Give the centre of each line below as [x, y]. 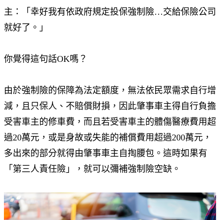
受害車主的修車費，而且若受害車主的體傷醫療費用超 [110, 122]
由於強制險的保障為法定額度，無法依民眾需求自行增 [110, 90]
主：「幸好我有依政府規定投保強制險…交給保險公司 [110, 12]
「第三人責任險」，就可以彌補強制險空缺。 [92, 169]
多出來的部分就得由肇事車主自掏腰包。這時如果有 [106, 153]
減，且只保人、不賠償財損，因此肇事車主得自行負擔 [110, 106]
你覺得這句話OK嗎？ [46, 59]
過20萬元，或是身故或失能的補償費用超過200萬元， [108, 137]
